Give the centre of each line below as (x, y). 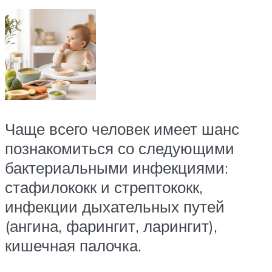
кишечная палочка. (73, 246)
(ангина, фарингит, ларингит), (111, 226)
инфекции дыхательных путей (115, 207)
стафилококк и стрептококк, (104, 187)
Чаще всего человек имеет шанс (122, 129)
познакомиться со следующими (120, 148)
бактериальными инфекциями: (117, 168)
